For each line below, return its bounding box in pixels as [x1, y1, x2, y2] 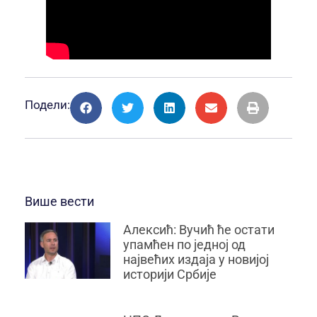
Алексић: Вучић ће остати [122, 222, 275, 238]
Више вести [25, 194, 94, 209]
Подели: [25, 98, 70, 113]
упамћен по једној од [122, 237, 246, 253]
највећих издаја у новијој [122, 252, 269, 267]
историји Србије [122, 267, 217, 282]
